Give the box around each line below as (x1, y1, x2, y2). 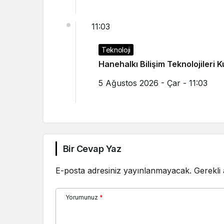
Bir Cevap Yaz (63, 143, 121, 154)
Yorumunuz (65, 193, 98, 201)
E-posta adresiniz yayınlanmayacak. (55, 165, 191, 175)
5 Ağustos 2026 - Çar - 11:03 (98, 77, 207, 88)
